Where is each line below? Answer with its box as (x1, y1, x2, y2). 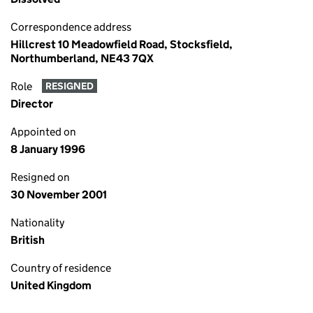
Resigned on (10, 170, 70, 184)
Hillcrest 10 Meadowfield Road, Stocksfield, (10, 38, 233, 51)
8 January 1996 (10, 143, 85, 156)
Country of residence (10, 261, 111, 275)
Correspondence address (10, 20, 131, 34)
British (10, 233, 45, 247)
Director (10, 97, 53, 110)
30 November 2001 (10, 188, 107, 201)
